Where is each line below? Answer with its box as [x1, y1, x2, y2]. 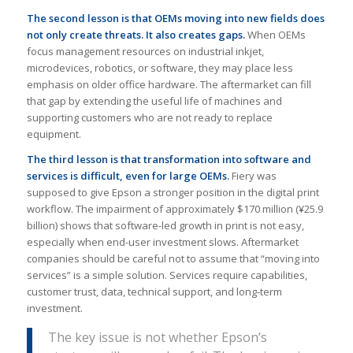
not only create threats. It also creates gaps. [26, 28, 245, 43]
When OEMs [244, 28, 306, 43]
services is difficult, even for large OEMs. [26, 169, 232, 184]
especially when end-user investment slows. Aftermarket [26, 235, 299, 250]
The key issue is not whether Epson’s [47, 328, 267, 346]
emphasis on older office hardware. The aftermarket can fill [26, 77, 311, 92]
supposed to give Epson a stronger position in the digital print [26, 185, 319, 200]
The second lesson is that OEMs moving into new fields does [26, 11, 325, 26]
